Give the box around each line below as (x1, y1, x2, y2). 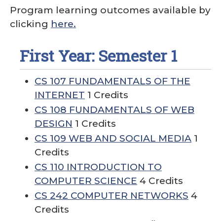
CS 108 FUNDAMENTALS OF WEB (35, 104, 194, 115)
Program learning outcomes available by (10, 4, 211, 16)
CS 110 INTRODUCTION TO (35, 161, 162, 173)
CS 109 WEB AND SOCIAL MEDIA (35, 133, 191, 144)
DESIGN (35, 118, 73, 129)
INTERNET (35, 89, 85, 101)
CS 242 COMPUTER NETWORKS (35, 190, 188, 201)
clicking (10, 18, 51, 30)
